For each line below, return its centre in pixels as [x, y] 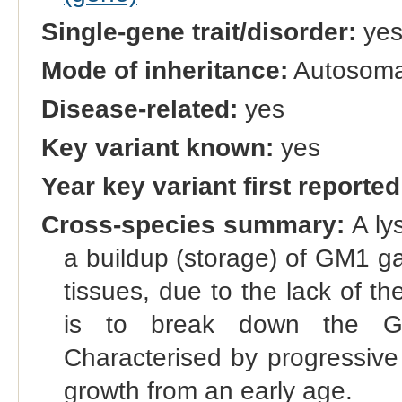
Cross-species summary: [193, 225]
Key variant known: [157, 148]
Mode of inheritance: [164, 70]
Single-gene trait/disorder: [198, 31]
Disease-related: [139, 109]
